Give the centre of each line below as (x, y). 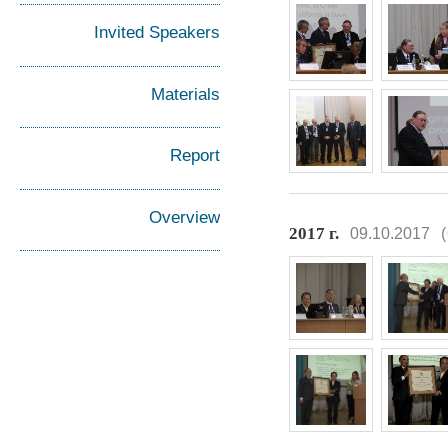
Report (195, 155)
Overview (185, 216)
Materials (186, 93)
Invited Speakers (157, 32)
